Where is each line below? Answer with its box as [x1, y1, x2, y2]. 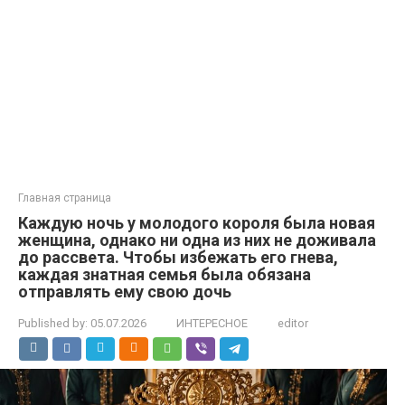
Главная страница [18, 192, 111, 204]
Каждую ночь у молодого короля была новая [18, 213, 375, 232]
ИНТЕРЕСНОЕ [176, 316, 248, 330]
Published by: [18, 316, 88, 330]
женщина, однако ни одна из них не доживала [18, 231, 376, 250]
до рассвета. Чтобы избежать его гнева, [18, 248, 338, 267]
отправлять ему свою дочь [18, 282, 231, 301]
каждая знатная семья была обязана [18, 265, 311, 284]
